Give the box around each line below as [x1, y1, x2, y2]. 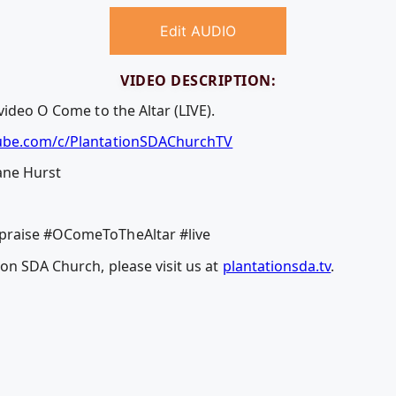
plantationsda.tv [222, 255, 331, 276]
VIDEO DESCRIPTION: [120, 71, 276, 91]
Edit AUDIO [160, 22, 236, 41]
